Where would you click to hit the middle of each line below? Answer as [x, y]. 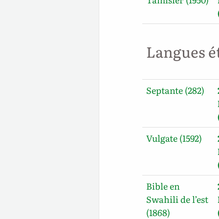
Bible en [163, 186]
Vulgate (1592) [174, 138]
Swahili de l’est [177, 199]
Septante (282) [175, 90]
